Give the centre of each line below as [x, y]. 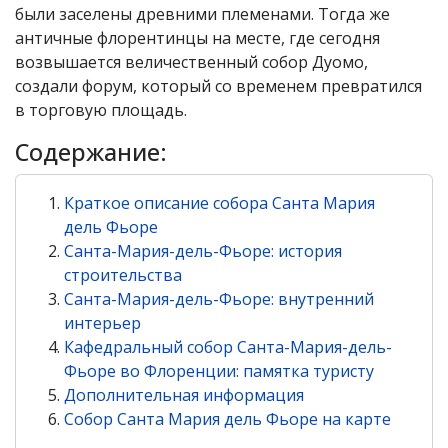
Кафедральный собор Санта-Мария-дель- [228, 347]
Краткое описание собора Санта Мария [219, 203]
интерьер [102, 323]
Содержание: [91, 152]
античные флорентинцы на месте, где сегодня [197, 38]
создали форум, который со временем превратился [218, 86]
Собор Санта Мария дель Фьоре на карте [227, 419]
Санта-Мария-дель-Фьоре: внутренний [219, 299]
